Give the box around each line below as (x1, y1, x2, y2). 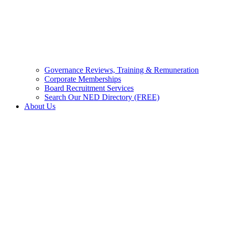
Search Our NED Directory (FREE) (44, 92, 159, 101)
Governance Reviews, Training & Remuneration (44, 65, 199, 74)
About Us (24, 101, 55, 110)
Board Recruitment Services (44, 83, 134, 92)
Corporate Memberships (44, 74, 121, 83)
